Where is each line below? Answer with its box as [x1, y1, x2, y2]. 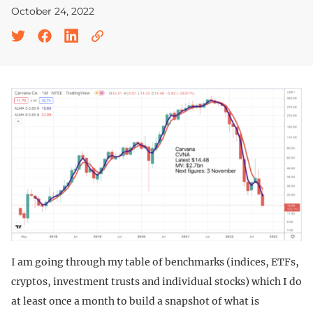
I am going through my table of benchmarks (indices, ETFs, [11, 256, 299, 269]
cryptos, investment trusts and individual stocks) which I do [11, 275, 302, 289]
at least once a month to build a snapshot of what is [11, 295, 259, 308]
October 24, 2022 [11, 5, 94, 17]
